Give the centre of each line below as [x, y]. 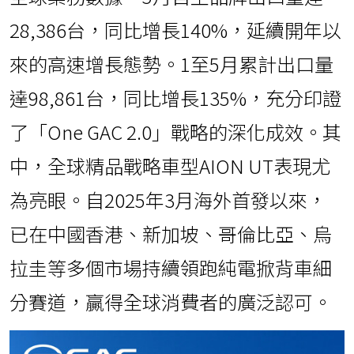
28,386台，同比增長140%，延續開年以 [175, 30]
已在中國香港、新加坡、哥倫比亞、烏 [171, 234]
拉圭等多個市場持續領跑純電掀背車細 [171, 268]
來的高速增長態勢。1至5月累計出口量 [171, 64]
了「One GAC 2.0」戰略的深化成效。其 [175, 132]
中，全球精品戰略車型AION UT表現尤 [170, 166]
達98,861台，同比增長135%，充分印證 [175, 98]
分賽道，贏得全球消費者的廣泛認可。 [171, 302]
